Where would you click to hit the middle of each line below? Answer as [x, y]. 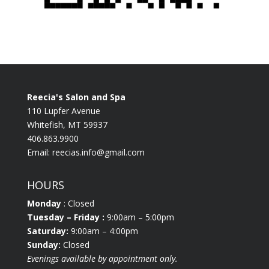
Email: [39, 153]
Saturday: [47, 231]
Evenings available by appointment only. [102, 259]
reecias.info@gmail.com [98, 153]
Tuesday [45, 217]
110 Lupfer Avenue [63, 111]
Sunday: [44, 245]
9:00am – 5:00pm [139, 217]
